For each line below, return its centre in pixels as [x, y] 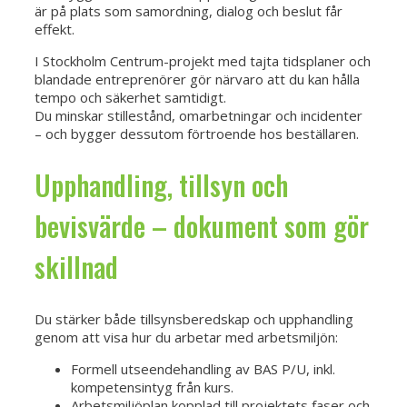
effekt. [55, 29]
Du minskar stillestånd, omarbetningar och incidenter [199, 115]
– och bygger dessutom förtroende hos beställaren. [197, 133]
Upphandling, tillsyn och [161, 185]
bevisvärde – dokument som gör [202, 226]
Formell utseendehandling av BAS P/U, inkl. [203, 369]
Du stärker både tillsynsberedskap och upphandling [194, 319]
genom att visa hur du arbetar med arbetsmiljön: [186, 338]
